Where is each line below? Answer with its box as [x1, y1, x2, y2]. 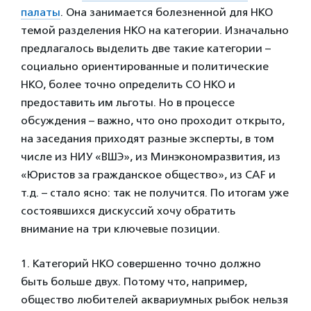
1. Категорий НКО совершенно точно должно [21, 256, 261, 270]
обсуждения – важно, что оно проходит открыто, [21, 113, 285, 127]
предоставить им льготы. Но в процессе [21, 95, 235, 109]
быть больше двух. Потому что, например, [21, 274, 247, 288]
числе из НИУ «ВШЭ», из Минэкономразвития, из [21, 149, 280, 163]
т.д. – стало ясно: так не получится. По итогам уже [21, 185, 289, 199]
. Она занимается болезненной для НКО [60, 5, 273, 19]
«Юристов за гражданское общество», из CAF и [21, 167, 276, 181]
